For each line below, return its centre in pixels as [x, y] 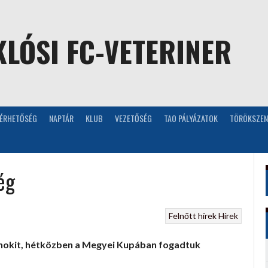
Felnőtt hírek [192, 216]
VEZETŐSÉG [133, 118]
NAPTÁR [61, 118]
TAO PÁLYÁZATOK [191, 118]
